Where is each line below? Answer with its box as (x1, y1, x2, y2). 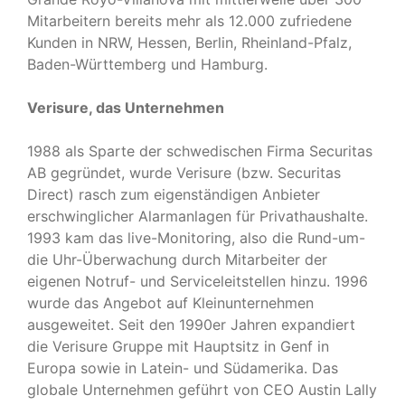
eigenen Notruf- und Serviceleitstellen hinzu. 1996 (27, 271, 368, 290)
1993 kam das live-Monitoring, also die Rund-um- (27, 228, 365, 247)
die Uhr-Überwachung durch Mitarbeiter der (27, 250, 327, 268)
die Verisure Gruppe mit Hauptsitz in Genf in (27, 336, 329, 355)
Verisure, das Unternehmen (27, 98, 224, 117)
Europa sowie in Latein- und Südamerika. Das (27, 358, 338, 377)
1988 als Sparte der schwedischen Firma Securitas (27, 141, 372, 160)
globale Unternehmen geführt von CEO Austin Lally (27, 380, 377, 399)
